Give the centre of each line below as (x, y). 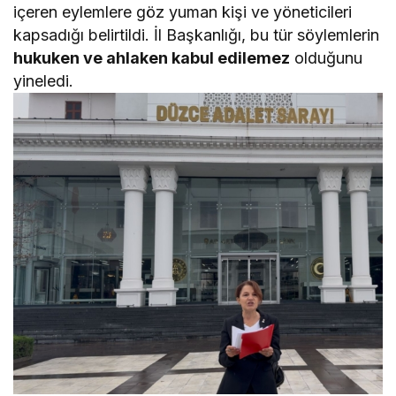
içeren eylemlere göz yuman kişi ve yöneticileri (183, 12)
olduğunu (327, 58)
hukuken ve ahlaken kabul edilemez (152, 58)
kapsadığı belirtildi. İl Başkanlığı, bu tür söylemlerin (197, 35)
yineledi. (43, 81)
